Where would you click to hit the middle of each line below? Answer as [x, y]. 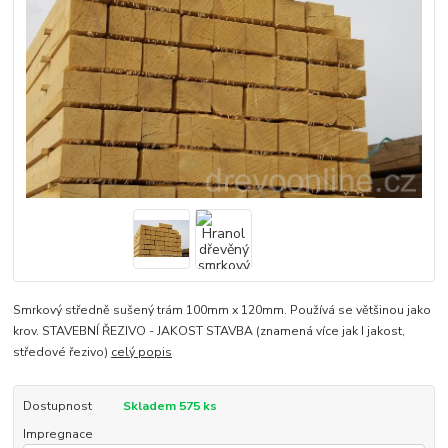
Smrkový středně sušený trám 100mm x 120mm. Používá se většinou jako [222, 309]
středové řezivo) [62, 351]
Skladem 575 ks [169, 405]
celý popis [142, 351]
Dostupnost [57, 405]
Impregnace [57, 433]
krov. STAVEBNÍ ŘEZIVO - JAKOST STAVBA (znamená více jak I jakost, [209, 330]
